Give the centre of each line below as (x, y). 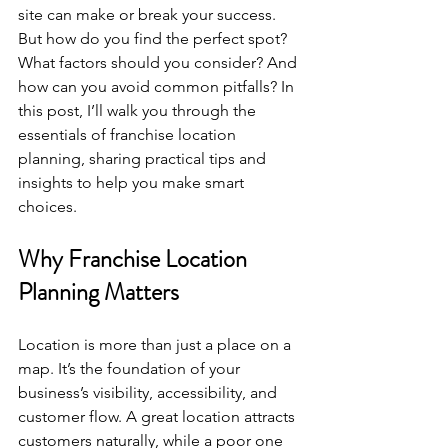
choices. (47, 206)
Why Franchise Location (135, 259)
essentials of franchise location (129, 134)
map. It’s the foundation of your (131, 368)
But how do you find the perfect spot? (154, 38)
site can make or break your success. (149, 14)
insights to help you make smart (133, 182)
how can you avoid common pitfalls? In (158, 86)
